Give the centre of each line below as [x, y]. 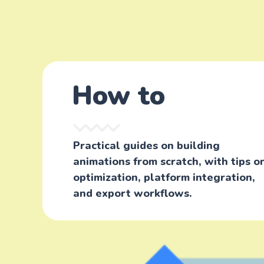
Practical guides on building [146, 146]
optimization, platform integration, [164, 178]
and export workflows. [133, 194]
